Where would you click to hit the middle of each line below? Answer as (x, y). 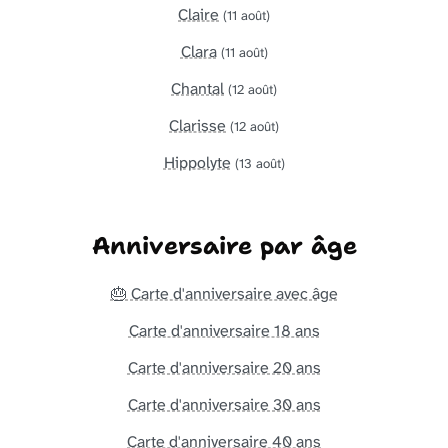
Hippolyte (197, 162)
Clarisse (197, 125)
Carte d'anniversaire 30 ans (224, 404)
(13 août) (259, 163)
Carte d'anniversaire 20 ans (224, 367)
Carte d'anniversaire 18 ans (224, 330)
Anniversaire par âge (224, 245)
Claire (198, 14)
